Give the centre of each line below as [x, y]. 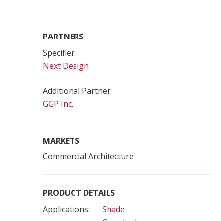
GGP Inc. [58, 104]
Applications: [66, 209]
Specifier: [59, 53]
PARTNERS [63, 37]
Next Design [66, 66]
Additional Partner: [77, 91]
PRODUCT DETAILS [79, 193]
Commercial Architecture [88, 156]
